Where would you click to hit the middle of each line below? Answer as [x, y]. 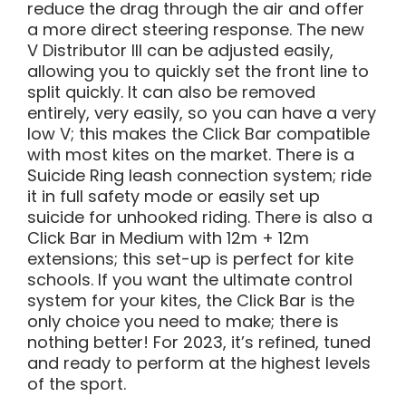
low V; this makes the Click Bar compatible [198, 133]
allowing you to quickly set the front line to [198, 71]
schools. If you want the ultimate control [190, 279]
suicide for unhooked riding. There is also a [200, 217]
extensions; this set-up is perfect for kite [190, 258]
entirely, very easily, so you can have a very [202, 112]
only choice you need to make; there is [183, 321]
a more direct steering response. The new [196, 29]
